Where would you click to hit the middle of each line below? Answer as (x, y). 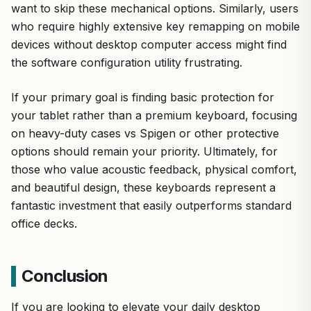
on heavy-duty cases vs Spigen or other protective (145, 133)
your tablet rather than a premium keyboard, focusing (154, 115)
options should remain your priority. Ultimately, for (144, 151)
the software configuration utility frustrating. (127, 62)
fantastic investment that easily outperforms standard (151, 205)
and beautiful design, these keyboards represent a (143, 187)
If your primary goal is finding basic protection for (143, 97)
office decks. (44, 223)
